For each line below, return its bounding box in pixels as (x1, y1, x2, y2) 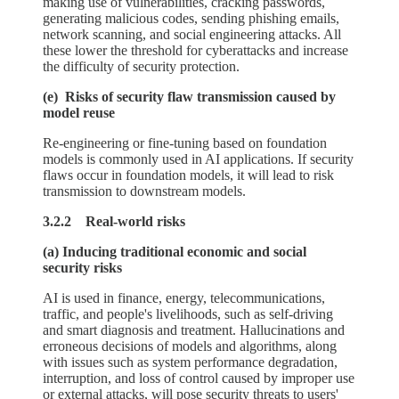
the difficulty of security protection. (43, 59, 240, 75)
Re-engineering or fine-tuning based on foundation (43, 135, 327, 151)
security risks (43, 260, 122, 276)
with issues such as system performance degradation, (43, 354, 338, 370)
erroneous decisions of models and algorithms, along (43, 338, 337, 354)
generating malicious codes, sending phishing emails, (43, 11, 339, 27)
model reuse (43, 105, 115, 121)
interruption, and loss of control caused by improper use (43, 370, 354, 387)
